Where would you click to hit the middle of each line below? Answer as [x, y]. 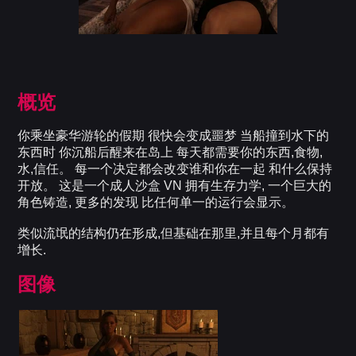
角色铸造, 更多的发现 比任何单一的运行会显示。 [156, 203]
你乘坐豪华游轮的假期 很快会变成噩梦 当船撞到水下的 [174, 136]
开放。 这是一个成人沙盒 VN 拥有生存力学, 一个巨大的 [175, 186]
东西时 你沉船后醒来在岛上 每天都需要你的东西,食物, [170, 153]
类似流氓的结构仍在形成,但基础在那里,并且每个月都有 [174, 234]
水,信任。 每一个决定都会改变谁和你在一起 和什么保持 [175, 169]
